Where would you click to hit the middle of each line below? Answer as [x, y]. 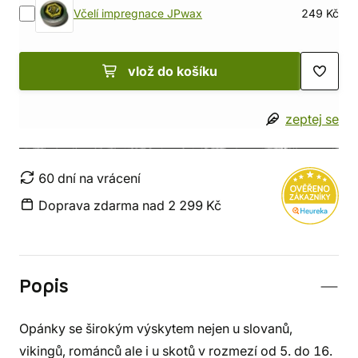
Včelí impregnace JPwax [138, 14]
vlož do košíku [173, 71]
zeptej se [312, 119]
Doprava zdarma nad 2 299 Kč [130, 205]
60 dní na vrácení [89, 178]
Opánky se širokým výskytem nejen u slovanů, [156, 328]
